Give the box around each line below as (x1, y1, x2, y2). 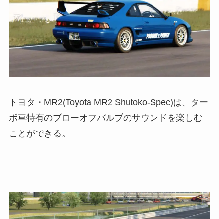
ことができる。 (8, 129, 70, 139)
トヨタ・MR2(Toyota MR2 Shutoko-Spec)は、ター (8, 97, 208, 108)
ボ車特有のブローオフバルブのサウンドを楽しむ (8, 113, 202, 123)
